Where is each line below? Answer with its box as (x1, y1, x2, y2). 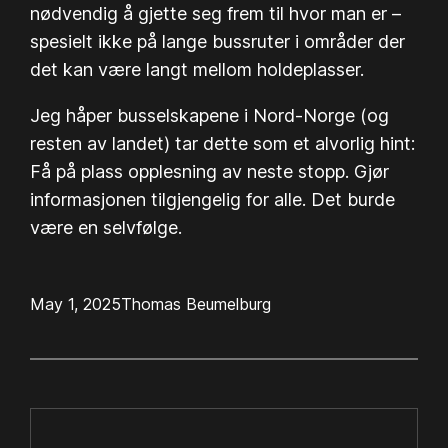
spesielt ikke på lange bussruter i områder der (30, 30, 406, 52)
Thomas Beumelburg (121, 293, 272, 314)
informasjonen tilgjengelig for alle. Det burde (30, 188, 396, 210)
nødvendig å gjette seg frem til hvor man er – (30, 2, 402, 24)
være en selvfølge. (30, 216, 183, 238)
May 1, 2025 (30, 293, 122, 314)
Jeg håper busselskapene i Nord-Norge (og (30, 104, 390, 126)
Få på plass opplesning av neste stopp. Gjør (30, 160, 390, 182)
